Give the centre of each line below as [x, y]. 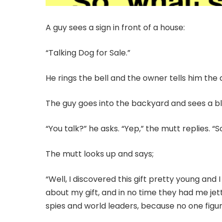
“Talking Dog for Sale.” [88, 53]
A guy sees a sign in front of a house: [115, 28]
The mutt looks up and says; [100, 154]
